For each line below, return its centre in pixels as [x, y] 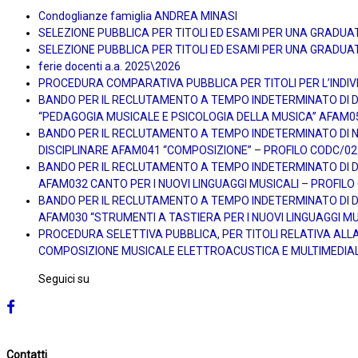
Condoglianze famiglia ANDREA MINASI [138, 16]
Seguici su [64, 278]
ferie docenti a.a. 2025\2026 [109, 66]
